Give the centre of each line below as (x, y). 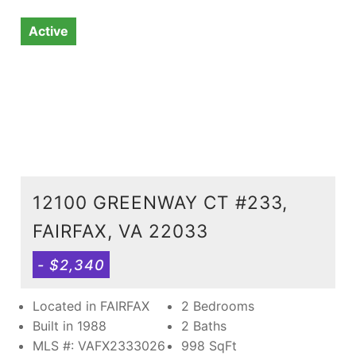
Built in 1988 (70, 325)
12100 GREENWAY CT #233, (160, 202)
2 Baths (204, 325)
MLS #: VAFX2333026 (99, 345)
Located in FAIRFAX (91, 306)
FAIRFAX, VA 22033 (120, 230)
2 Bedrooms (218, 306)
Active (48, 31)
